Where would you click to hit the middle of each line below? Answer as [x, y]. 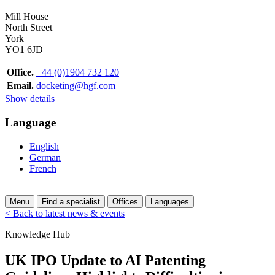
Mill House [27, 17]
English [44, 146]
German [45, 157]
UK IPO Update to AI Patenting [105, 260]
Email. [20, 86]
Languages [170, 201]
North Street [29, 28]
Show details [30, 99]
